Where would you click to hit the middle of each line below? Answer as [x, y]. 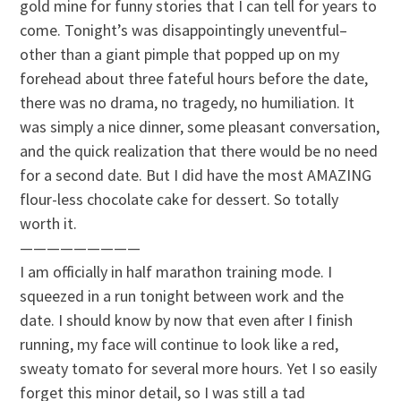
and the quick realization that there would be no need [199, 150]
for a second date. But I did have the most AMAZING [196, 175]
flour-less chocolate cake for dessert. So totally [179, 199]
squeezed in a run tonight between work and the [182, 295]
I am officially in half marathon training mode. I [176, 271]
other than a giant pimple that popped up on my [180, 54]
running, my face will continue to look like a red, [179, 344]
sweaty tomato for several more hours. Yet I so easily [199, 368]
